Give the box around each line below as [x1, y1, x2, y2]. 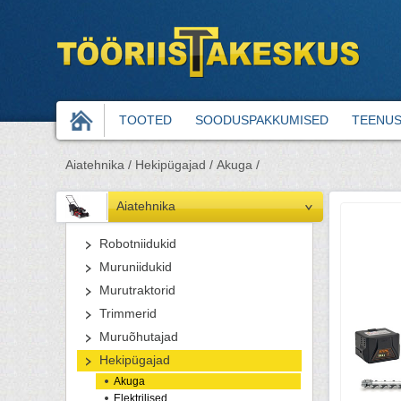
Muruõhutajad [99, 330, 178, 344]
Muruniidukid [99, 260, 172, 274]
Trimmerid [99, 307, 157, 320]
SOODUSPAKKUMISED [195, 113, 328, 127]
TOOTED [119, 113, 172, 127]
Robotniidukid [99, 237, 176, 251]
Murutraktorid [99, 284, 175, 297]
